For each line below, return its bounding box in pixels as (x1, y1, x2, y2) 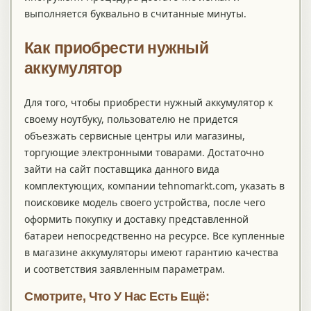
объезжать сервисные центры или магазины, (24, 129, 245, 143)
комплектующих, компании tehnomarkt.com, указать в (24, 179, 285, 193)
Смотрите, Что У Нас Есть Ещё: (24, 289, 210, 304)
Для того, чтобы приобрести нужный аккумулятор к (24, 96, 273, 110)
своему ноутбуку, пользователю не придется (24, 112, 238, 126)
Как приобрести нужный (24, 39, 208, 58)
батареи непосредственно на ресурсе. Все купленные (24, 229, 285, 243)
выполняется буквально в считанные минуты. (24, 7, 246, 21)
